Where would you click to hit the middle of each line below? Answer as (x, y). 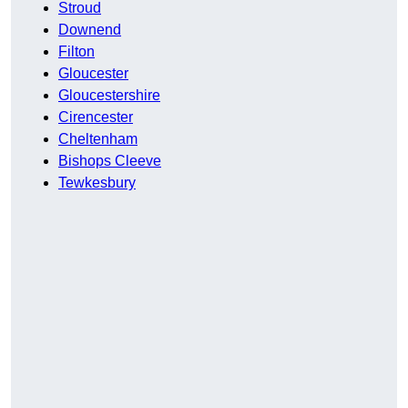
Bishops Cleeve (110, 161)
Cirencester (96, 117)
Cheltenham (98, 139)
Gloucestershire (109, 96)
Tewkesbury (97, 183)
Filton (76, 52)
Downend (90, 30)
